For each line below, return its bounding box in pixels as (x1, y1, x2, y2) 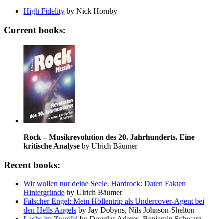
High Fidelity (23, 7, 65, 16)
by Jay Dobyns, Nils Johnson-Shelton (76, 206, 195, 215)
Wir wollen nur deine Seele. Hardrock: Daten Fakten (23, 179, 186, 188)
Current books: (4, 25, 66, 36)
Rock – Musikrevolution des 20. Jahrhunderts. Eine (23, 132, 195, 141)
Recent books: (4, 159, 60, 170)
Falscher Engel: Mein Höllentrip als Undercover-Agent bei (23, 197, 204, 206)
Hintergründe (23, 188, 65, 197)
